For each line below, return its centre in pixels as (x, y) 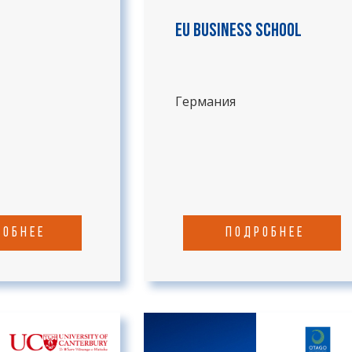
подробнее (265, 233)
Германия (205, 101)
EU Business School (238, 31)
